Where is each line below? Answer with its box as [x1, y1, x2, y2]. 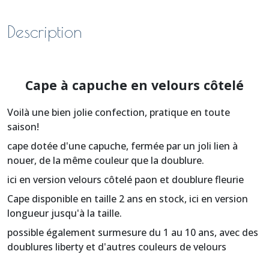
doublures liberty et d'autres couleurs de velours [7, 240, 226, 253]
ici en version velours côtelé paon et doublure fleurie [7, 172, 244, 186]
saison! [7, 119, 39, 133]
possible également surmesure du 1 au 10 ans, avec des [7, 225, 258, 239]
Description [7, 21, 82, 41]
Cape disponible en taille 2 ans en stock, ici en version [7, 192, 248, 205]
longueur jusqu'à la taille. [7, 206, 122, 220]
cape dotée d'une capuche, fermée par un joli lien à [7, 139, 238, 153]
